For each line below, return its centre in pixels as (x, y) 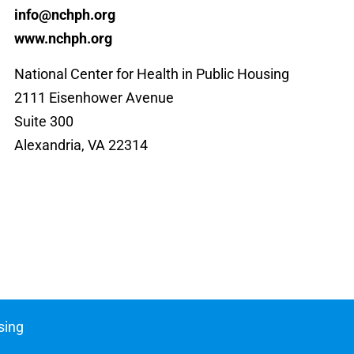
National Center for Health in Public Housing (151, 73)
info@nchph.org (64, 15)
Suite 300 (43, 121)
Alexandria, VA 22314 (81, 145)
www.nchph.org (63, 39)
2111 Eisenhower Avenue (94, 97)
